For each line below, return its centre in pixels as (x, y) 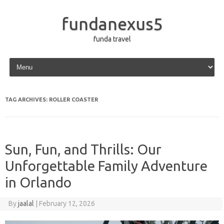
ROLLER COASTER (73, 99)
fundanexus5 (112, 23)
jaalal (26, 203)
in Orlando (38, 182)
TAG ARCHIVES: (27, 99)
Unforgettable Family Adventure (106, 166)
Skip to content (31, 59)
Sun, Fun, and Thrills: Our (83, 149)
